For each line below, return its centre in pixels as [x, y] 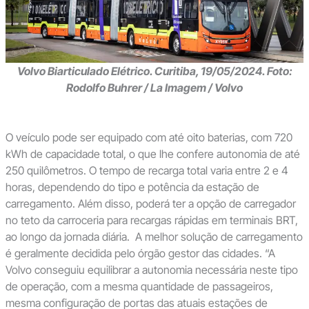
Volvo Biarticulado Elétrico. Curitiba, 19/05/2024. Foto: [154, 71]
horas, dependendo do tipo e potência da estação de [132, 187]
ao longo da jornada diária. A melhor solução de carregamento [154, 236]
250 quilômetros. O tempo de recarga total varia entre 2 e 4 [147, 170]
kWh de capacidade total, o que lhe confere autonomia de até [152, 153]
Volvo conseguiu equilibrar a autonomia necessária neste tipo [151, 269]
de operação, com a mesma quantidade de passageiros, [139, 286]
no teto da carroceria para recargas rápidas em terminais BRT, [151, 220]
